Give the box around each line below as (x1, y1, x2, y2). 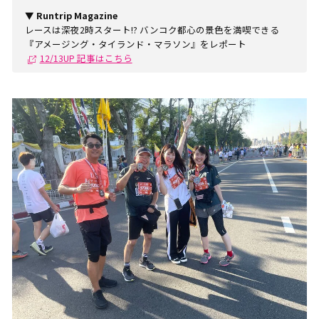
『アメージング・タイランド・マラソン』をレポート (24, 37, 246, 51)
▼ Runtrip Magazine (24, 9, 117, 22)
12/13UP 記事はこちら (39, 51, 132, 65)
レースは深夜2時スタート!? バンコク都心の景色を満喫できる (24, 23, 279, 36)
